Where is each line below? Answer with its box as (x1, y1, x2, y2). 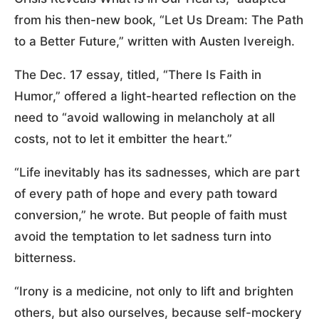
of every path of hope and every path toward (14, 186, 278, 201)
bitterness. (14, 250, 76, 265)
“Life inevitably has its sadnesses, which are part (14, 164, 300, 179)
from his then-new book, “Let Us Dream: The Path (14, 12, 303, 27)
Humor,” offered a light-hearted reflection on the (14, 88, 296, 103)
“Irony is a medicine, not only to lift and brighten (14, 283, 293, 298)
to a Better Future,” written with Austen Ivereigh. (14, 33, 295, 48)
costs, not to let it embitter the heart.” (14, 131, 232, 146)
